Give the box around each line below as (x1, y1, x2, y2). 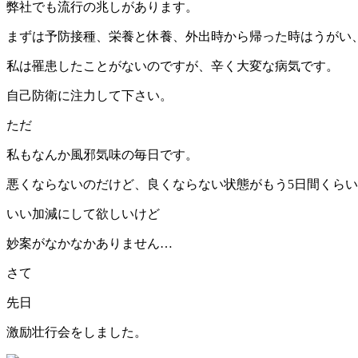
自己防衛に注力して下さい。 (6, 88, 173, 102)
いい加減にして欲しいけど (6, 206, 160, 221)
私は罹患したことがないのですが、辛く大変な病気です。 (6, 58, 339, 73)
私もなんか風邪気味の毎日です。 (6, 147, 198, 161)
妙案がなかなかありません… (6, 236, 173, 250)
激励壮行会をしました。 (6, 324, 147, 339)
